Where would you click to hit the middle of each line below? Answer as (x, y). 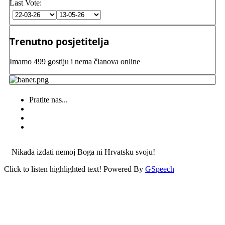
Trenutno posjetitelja (59, 41)
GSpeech (160, 169)
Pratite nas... (48, 99)
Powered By (124, 169)
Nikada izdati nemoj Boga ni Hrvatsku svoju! (83, 152)
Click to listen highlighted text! (53, 169)
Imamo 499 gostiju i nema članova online (75, 61)
